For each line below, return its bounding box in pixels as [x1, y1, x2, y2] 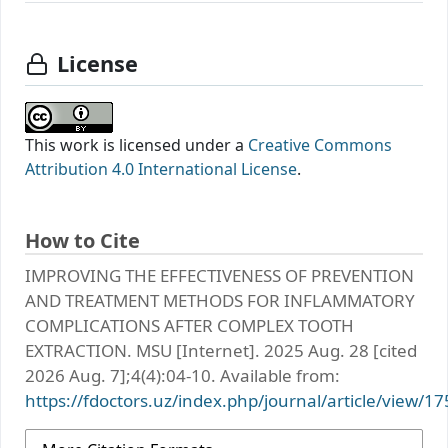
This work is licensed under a [25, 133, 248, 156]
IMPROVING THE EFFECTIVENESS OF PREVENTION [25, 263, 414, 287]
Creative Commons [248, 133, 392, 156]
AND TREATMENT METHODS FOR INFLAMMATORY [25, 288, 415, 312]
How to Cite [25, 226, 140, 254]
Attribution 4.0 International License [25, 157, 297, 180]
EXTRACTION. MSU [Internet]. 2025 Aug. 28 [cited [25, 338, 417, 362]
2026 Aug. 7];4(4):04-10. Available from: [25, 363, 340, 387]
